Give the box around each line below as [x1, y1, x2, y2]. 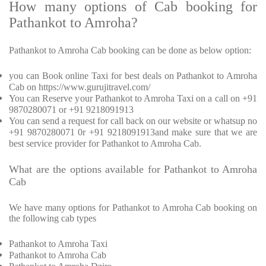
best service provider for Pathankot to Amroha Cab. [9, 138, 201, 149]
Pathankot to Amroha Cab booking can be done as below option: [9, 45, 251, 56]
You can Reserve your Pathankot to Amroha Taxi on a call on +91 [9, 93, 257, 104]
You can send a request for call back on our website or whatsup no [9, 116, 257, 126]
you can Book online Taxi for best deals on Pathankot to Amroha [9, 71, 257, 81]
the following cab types [9, 213, 96, 224]
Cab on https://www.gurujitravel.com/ [9, 82, 150, 93]
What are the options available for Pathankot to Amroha [9, 163, 257, 176]
